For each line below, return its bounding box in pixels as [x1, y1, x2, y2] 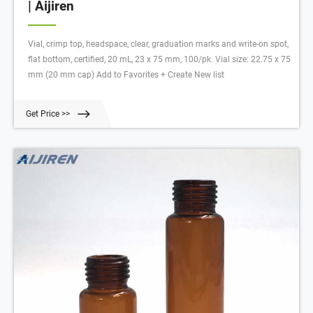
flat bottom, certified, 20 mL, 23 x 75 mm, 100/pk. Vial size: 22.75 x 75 [28, 54, 291, 65]
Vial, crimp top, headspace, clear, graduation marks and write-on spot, [28, 39, 289, 50]
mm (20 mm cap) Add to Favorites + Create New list [28, 70, 224, 80]
